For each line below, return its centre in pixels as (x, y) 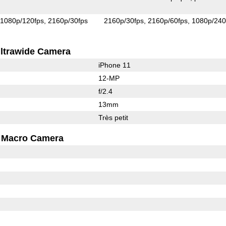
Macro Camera (33, 138)
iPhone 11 (114, 65)
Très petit (113, 117)
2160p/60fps (168, 20)
